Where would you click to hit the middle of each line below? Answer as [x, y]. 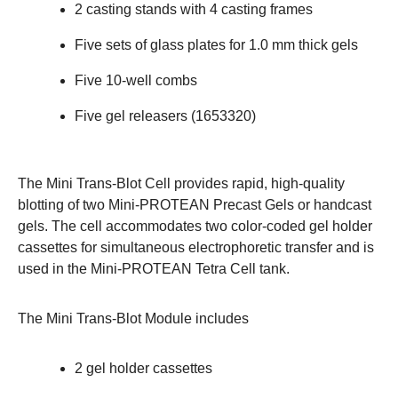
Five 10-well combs [136, 80]
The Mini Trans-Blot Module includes [133, 318]
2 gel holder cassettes [143, 368]
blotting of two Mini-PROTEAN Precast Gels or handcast [195, 204]
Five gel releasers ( [135, 115]
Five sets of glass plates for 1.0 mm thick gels [216, 44]
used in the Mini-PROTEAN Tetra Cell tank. [154, 268]
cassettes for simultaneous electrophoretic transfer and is [196, 247]
